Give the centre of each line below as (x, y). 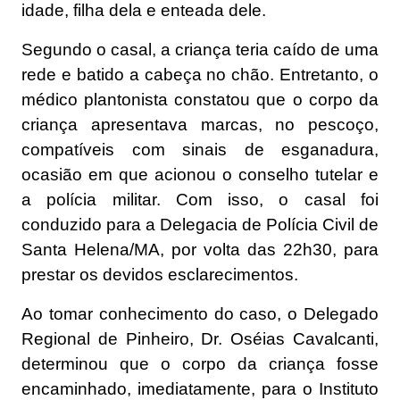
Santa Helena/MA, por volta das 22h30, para (200, 250)
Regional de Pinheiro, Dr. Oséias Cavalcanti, (200, 339)
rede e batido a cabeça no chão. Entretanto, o (200, 75)
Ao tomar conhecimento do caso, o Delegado (200, 314)
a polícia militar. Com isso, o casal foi (200, 200)
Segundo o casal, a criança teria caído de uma (200, 50)
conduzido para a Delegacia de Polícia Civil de (200, 225)
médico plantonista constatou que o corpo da (200, 100)
